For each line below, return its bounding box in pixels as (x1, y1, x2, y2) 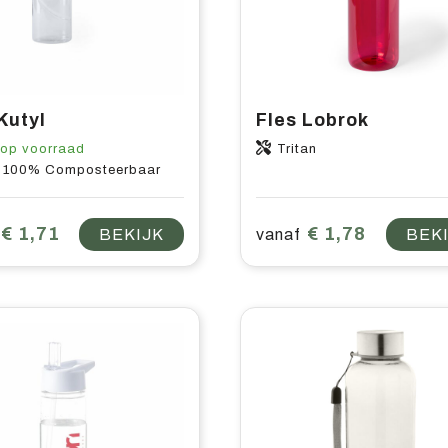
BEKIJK (99, 225, 165, 243)
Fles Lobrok (256, 109, 370, 130)
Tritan (277, 141, 318, 156)
